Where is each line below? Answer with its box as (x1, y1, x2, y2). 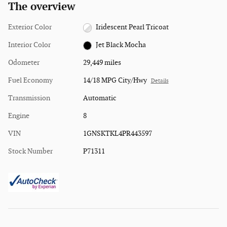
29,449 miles (83, 58, 121, 67)
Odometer (8, 58, 40, 67)
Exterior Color (8, 23, 52, 32)
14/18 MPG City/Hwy (83, 76, 147, 85)
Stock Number (8, 147, 53, 156)
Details (150, 78, 169, 85)
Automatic (83, 94, 117, 103)
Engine (8, 111, 29, 121)
